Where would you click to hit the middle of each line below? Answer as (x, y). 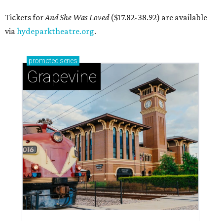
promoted (44, 61)
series (68, 61)
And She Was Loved (77, 17)
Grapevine (62, 77)
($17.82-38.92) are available (158, 17)
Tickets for (25, 17)
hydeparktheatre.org (55, 31)
